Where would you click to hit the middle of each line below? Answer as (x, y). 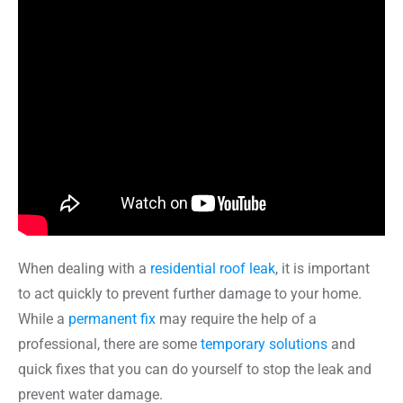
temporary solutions (264, 344)
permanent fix (112, 318)
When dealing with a (84, 268)
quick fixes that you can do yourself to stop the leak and (195, 369)
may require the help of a (236, 318)
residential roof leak (213, 268)
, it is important (322, 268)
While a (43, 318)
